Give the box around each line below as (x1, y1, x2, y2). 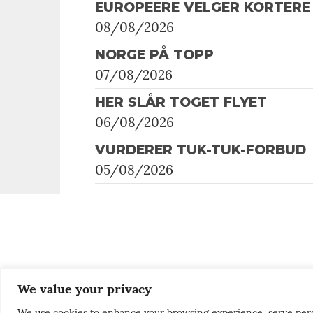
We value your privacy (17, 280, 152, 297)
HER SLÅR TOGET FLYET (95, 94, 267, 110)
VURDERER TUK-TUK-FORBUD (95, 141, 306, 158)
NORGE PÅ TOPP (95, 46, 214, 63)
